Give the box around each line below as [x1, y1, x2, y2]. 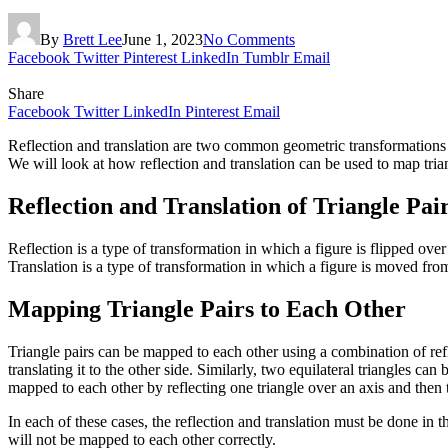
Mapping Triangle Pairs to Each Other [8, 295, 406, 322]
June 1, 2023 [122, 30, 203, 48]
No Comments [203, 30, 295, 48]
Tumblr [243, 48, 289, 66]
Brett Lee [63, 30, 122, 48]
